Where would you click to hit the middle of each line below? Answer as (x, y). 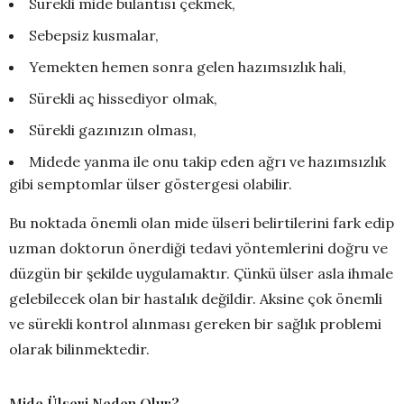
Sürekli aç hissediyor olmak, (123, 98)
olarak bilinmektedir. (79, 349)
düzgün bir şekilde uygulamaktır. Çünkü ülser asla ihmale (201, 273)
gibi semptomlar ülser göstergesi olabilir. (151, 184)
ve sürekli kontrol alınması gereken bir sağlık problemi (195, 323)
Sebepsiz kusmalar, (94, 35)
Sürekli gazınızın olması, (113, 129)
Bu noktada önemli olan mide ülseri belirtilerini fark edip (202, 222)
